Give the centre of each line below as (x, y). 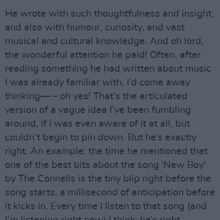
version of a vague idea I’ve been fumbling (98, 110)
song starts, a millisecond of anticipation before (110, 192)
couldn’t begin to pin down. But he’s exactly (101, 137)
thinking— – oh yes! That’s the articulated (96, 96)
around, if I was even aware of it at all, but (97, 124)
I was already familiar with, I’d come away (97, 82)
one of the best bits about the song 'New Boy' (105, 165)
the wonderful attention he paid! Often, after (103, 55)
